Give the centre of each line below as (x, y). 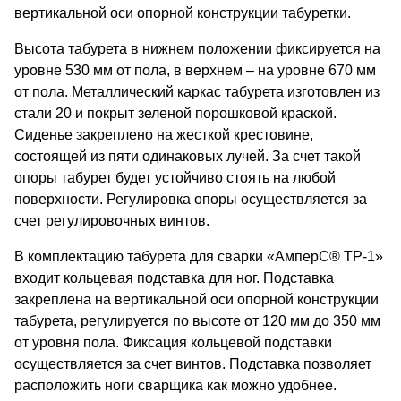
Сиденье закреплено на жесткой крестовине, (164, 134)
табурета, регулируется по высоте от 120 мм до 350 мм (197, 320)
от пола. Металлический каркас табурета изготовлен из (197, 91)
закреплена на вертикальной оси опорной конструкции (196, 299)
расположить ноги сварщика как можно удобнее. (175, 385)
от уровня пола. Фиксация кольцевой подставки (173, 342)
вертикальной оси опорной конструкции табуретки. (183, 13)
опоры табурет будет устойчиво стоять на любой (175, 177)
